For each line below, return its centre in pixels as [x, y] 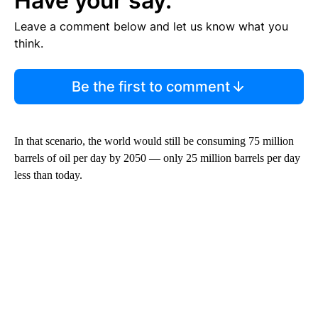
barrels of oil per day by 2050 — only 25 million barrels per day [157, 158]
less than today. [48, 175]
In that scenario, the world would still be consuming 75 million [154, 141]
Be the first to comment [150, 86]
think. [29, 43]
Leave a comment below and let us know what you [151, 26]
